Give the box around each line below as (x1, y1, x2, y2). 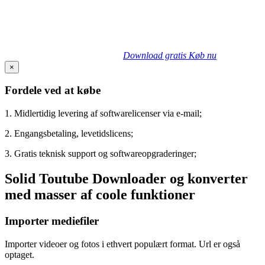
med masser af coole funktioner (5, 186, 195, 202)
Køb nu (189, 50, 216, 60)
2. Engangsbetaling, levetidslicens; (5, 128, 133, 139)
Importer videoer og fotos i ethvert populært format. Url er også (5, 238, 240, 249)
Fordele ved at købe (5, 84, 101, 97)
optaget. (5, 249, 34, 260)
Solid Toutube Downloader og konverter (5, 170, 248, 186)
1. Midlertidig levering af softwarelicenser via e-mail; (5, 108, 202, 119)
